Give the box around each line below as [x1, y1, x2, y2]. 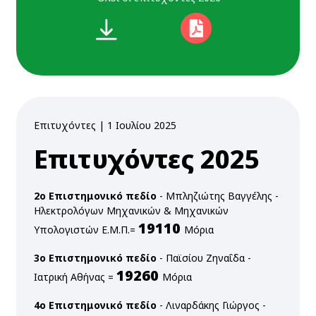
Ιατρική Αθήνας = [34, 270, 116, 284]
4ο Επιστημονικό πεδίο [34, 298, 157, 312]
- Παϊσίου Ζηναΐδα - [157, 251, 251, 265]
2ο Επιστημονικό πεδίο [34, 189, 157, 203]
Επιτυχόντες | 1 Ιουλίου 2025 [34, 119, 176, 133]
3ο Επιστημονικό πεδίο [34, 251, 157, 265]
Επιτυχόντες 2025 [34, 142, 260, 177]
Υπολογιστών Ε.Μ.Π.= [34, 223, 138, 237]
